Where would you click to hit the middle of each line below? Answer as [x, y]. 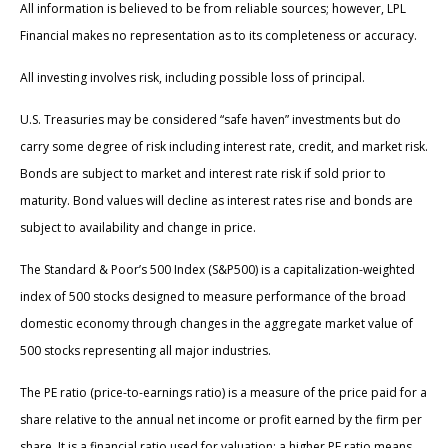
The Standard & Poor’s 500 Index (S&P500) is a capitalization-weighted [217, 270]
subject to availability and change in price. [138, 228]
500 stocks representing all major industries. [145, 351]
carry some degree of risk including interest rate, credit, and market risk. [224, 147]
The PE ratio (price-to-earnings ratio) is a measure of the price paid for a [223, 393]
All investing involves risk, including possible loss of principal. [192, 78]
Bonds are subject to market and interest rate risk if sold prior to [203, 174]
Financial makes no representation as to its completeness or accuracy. [218, 36]
